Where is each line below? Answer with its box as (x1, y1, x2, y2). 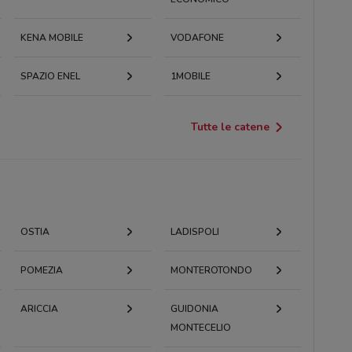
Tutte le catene (191, 119, 270, 134)
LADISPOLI (170, 225, 219, 238)
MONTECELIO (170, 321, 231, 334)
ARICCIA (20, 302, 58, 315)
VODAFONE (170, 31, 224, 44)
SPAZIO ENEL (20, 69, 80, 82)
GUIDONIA (170, 302, 218, 315)
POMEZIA (20, 263, 63, 277)
